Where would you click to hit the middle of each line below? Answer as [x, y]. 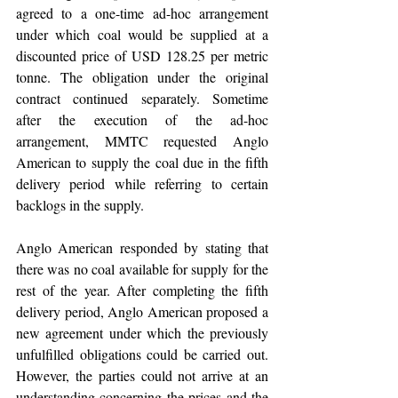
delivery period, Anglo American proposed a [142, 311]
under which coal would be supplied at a [142, 34]
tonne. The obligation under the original [142, 77]
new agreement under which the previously [142, 333]
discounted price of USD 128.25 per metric [142, 56]
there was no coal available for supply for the [142, 269]
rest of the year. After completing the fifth [142, 290]
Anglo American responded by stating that [142, 247]
